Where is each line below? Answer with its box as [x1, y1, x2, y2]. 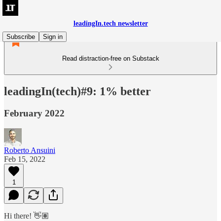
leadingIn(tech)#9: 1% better [4, 84, 151, 98]
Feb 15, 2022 [4, 154, 45, 163]
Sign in [43, 33, 63, 40]
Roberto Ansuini [4, 146, 55, 154]
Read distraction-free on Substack [62, 55, 159, 62]
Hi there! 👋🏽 [4, 211, 49, 220]
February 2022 [4, 108, 65, 118]
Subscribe [6, 33, 35, 40]
